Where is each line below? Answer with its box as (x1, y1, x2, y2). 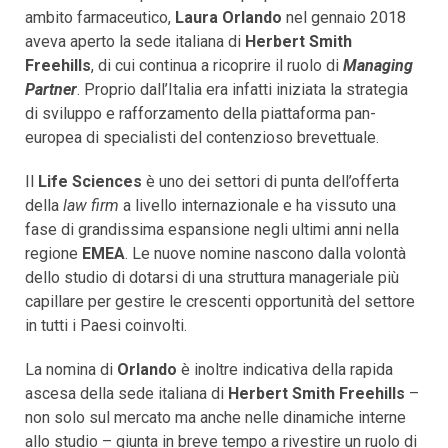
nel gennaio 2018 (282, 7, 406, 27)
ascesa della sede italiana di (25, 383, 228, 403)
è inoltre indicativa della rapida (177, 359, 393, 379)
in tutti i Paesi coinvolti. (25, 315, 187, 335)
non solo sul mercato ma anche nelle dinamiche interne (25, 407, 406, 427)
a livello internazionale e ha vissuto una (119, 195, 396, 215)
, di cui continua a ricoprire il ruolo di (91, 55, 343, 75)
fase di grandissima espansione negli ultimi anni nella (25, 219, 399, 239)
